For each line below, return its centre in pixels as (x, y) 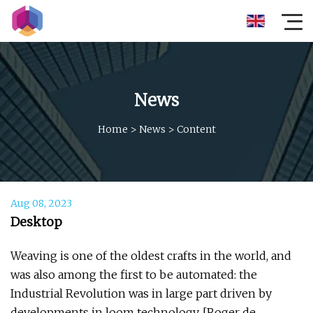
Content (196, 129)
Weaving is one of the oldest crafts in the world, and (151, 256)
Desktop (36, 222)
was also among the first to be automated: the (134, 275)
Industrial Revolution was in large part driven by (141, 293)
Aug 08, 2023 (41, 203)
